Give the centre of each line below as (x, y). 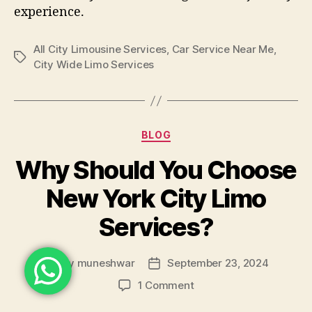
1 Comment (166, 285)
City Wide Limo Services (94, 65)
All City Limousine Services (100, 49)
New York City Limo (156, 198)
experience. (49, 13)
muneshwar (106, 263)
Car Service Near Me (223, 49)
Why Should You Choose (156, 170)
